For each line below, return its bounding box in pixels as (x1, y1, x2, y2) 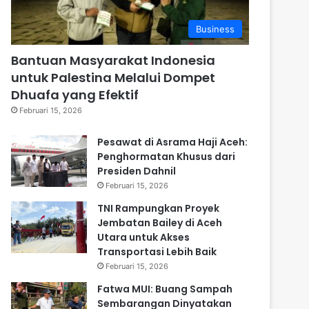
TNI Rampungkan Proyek (97, 201, 219, 215)
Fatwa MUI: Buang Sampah (97, 281, 232, 296)
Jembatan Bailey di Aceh (97, 215, 222, 230)
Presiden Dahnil (97, 163, 176, 178)
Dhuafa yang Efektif (11, 86, 139, 103)
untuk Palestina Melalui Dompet (11, 68, 215, 86)
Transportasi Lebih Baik (97, 244, 217, 259)
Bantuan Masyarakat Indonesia (11, 51, 215, 69)
